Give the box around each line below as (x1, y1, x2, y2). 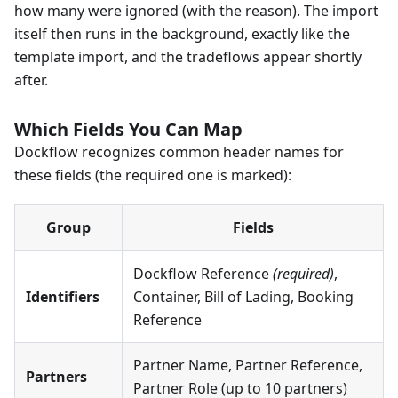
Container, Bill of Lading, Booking (133, 287, 354, 307)
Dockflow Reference (133, 264, 273, 284)
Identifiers (26, 287, 99, 307)
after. (14, 70, 48, 91)
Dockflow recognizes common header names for (14, 142, 344, 163)
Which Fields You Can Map (14, 117, 243, 142)
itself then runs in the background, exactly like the (14, 24, 350, 44)
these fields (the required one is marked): (14, 165, 291, 186)
